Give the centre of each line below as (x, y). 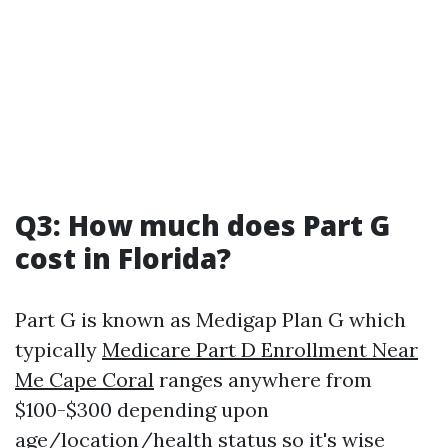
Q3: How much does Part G (202, 225)
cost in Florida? (123, 258)
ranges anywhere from (263, 379)
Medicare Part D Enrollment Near (260, 349)
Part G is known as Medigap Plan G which (210, 319)
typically (58, 349)
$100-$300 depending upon (142, 409)
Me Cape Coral (84, 379)
